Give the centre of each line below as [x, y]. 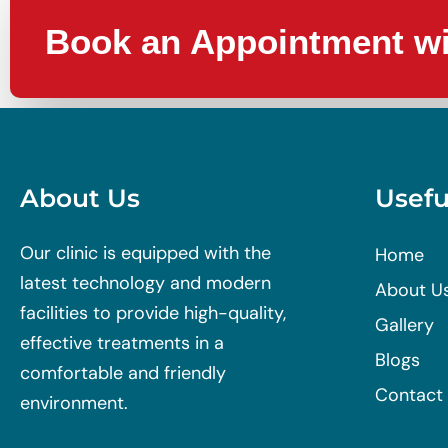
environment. [74, 402]
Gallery [404, 324]
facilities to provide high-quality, [153, 312]
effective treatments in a [122, 342]
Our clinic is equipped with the [145, 252]
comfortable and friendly [123, 372]
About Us [80, 197]
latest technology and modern [145, 282]
